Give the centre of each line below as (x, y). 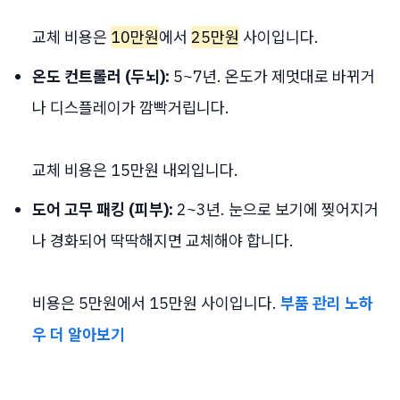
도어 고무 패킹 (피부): (103, 209)
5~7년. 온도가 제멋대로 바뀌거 (272, 76)
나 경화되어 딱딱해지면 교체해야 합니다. (163, 241)
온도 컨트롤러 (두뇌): (101, 76)
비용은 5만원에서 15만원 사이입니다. (156, 303)
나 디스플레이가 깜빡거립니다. (131, 108)
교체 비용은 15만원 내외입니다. (135, 170)
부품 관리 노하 (327, 303)
